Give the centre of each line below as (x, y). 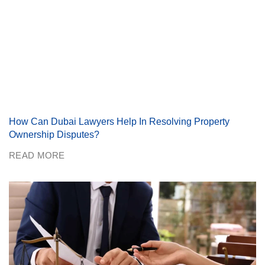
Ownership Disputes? (54, 134)
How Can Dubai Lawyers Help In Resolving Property (119, 121)
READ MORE (37, 155)
